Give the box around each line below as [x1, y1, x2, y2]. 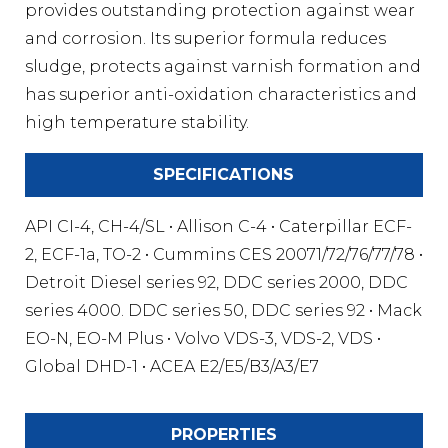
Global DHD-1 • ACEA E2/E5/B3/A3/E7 [24, 356, 319, 376]
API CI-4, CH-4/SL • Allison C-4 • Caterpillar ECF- [24, 216, 412, 236]
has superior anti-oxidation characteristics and [24, 84, 417, 104]
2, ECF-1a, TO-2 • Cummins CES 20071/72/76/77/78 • [24, 244, 423, 264]
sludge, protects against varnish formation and [24, 56, 421, 76]
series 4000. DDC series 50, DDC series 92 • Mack [24, 300, 422, 320]
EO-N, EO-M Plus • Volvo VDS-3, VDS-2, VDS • [24, 328, 381, 348]
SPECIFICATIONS [153, 164, 295, 184]
